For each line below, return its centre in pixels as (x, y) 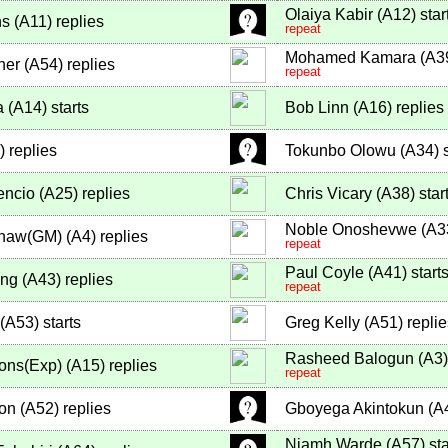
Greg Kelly (322, 323)
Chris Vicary (328, 194)
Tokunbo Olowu (340, 151)
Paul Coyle (324, 273)
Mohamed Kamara (350, 58)
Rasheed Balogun (349, 359)
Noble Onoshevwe (351, 230)
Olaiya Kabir (329, 15)
